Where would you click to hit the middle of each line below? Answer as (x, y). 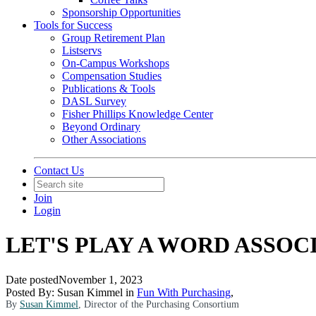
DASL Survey (94, 101)
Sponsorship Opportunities (121, 12)
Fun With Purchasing (184, 292)
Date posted (32, 279)
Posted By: (31, 292)
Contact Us (59, 170)
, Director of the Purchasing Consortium (159, 304)
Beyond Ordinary (101, 127)
